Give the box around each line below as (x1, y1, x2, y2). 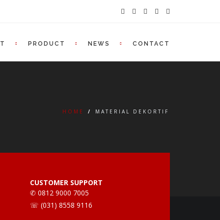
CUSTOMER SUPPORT (30, 178, 103, 187)
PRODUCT (28, 40, 65, 47)
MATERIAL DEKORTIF (95, 108, 169, 115)
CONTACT (133, 40, 170, 47)
